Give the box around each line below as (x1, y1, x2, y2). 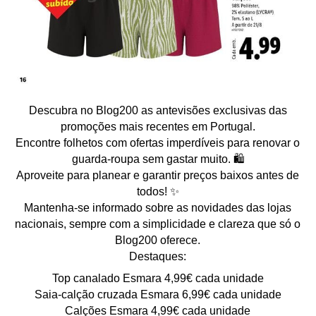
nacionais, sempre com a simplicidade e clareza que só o (15, 217, 301, 230)
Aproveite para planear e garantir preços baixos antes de (16, 169, 300, 181)
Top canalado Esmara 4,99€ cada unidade (51, 272, 264, 284)
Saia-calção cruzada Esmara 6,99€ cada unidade (34, 288, 281, 300)
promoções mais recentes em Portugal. (60, 120, 255, 133)
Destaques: (129, 250, 187, 262)
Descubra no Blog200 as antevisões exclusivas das (28, 104, 287, 116)
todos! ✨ (136, 185, 179, 197)
